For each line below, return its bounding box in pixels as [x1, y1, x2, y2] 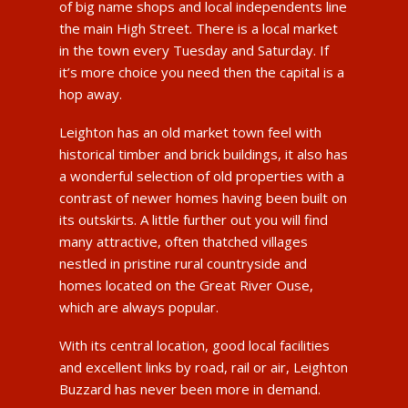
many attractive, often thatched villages [58, 231, 308, 250]
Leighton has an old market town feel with [58, 122, 321, 141]
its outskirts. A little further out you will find [58, 209, 328, 229]
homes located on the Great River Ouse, [58, 275, 313, 294]
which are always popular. [58, 297, 219, 316]
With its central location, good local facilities [58, 335, 330, 354]
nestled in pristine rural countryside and [58, 253, 307, 272]
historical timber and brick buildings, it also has [58, 144, 348, 163]
